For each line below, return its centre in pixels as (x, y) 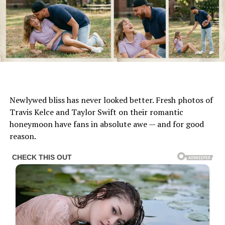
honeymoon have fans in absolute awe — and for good (106, 124)
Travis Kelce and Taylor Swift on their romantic (96, 112)
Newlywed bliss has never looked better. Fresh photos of (111, 100)
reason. (23, 136)
